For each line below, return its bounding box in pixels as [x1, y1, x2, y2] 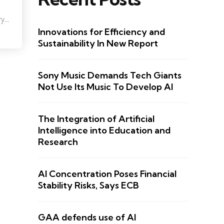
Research [38, 135, 78, 147]
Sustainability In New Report [38, 37, 158, 49]
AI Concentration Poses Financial [38, 167, 176, 179]
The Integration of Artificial [38, 112, 154, 124]
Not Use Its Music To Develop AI [38, 80, 173, 92]
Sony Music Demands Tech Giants [38, 69, 181, 81]
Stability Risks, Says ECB [38, 179, 139, 191]
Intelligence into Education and [38, 124, 170, 136]
